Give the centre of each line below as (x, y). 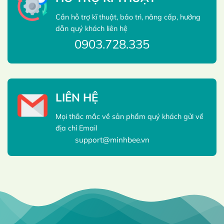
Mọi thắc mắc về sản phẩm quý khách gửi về (129, 117)
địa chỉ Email (76, 128)
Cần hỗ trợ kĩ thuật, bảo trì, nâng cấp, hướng (128, 17)
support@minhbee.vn (112, 140)
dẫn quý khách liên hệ (91, 29)
